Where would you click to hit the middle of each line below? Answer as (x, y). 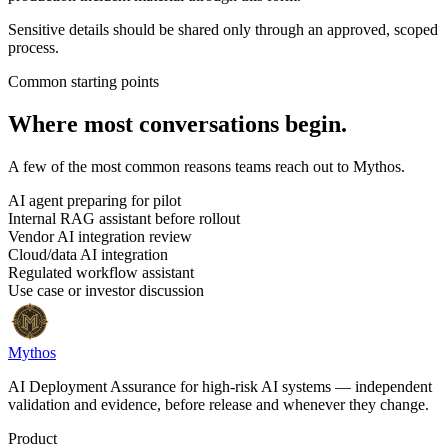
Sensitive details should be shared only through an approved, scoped (223, 30)
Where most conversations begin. (177, 124)
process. (33, 48)
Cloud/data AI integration (88, 255)
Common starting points (83, 82)
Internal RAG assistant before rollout (124, 219)
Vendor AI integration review (100, 237)
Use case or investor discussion (106, 291)
